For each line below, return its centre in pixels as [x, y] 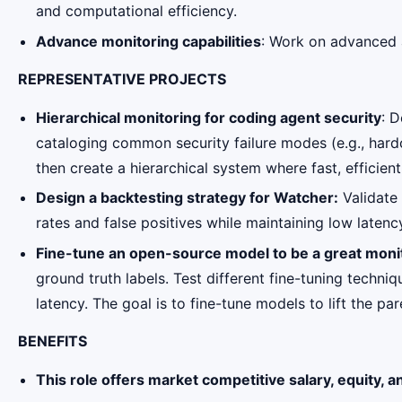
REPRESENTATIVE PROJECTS [122, 79]
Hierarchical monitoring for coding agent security [209, 117]
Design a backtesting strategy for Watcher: [187, 198]
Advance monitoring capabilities [149, 41]
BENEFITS [52, 341]
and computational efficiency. [136, 11]
